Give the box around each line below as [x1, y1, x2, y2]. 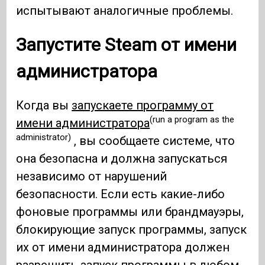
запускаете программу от [72, 98, 214, 112]
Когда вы [16, 98, 72, 112]
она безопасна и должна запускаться [16, 151, 228, 166]
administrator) [16, 132, 72, 143]
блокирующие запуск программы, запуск [16, 222, 247, 237]
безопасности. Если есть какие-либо [16, 186, 225, 201]
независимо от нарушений [16, 169, 167, 183]
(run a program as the [150, 114, 235, 125]
